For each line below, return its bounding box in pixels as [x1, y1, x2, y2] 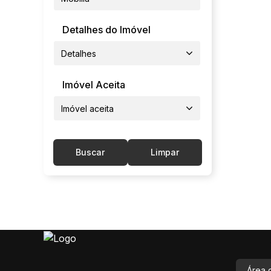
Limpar [150, 147, 179, 158]
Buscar [76, 147, 105, 158]
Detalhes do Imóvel [62, 24, 151, 36]
